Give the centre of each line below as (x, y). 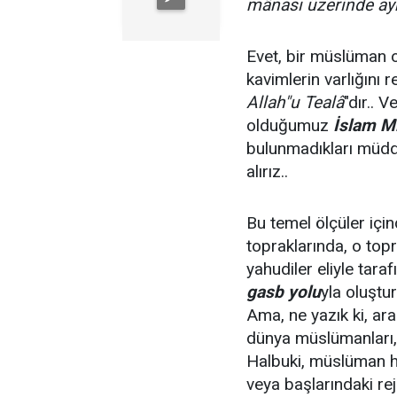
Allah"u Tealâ (295, 102)
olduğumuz (290, 125)
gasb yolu (284, 292)
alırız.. (267, 171)
